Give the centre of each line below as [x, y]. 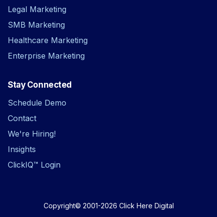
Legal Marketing [37, 9]
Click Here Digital [146, 205]
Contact [22, 118]
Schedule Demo [37, 102]
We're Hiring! [32, 133]
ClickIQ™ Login [34, 164]
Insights [22, 149]
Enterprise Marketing [46, 55]
